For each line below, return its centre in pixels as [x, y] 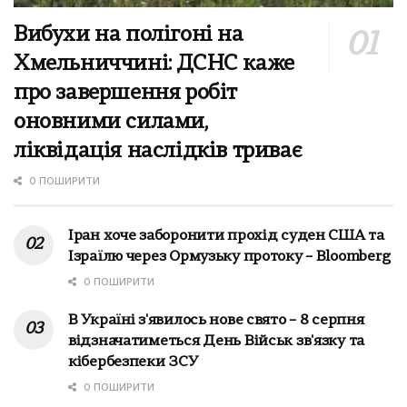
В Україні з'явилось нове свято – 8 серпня [216, 320]
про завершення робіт [126, 93]
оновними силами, [111, 122]
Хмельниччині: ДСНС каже [154, 64]
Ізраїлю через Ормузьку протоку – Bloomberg [229, 257]
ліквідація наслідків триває [158, 151]
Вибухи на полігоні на [129, 35]
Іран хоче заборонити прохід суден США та [226, 236]
